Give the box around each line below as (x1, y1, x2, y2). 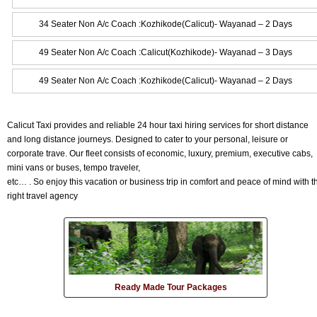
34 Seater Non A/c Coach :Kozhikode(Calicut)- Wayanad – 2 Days (38, 18, 292, 29)
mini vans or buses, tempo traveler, (7, 162, 140, 173)
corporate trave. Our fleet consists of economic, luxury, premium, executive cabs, (7, 148, 313, 158)
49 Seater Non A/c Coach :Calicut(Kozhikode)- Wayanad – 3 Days (38, 47, 292, 57)
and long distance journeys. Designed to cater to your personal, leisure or (7, 134, 288, 144)
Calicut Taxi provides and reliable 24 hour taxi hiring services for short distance (7, 120, 309, 130)
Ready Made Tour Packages (115, 282, 227, 292)
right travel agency (7, 190, 78, 201)
